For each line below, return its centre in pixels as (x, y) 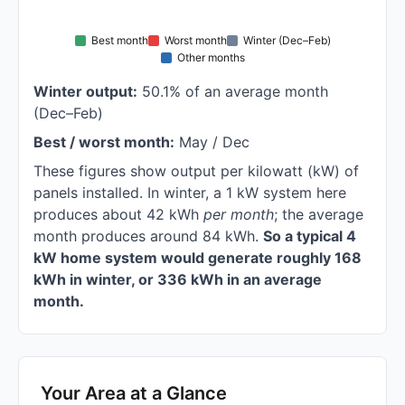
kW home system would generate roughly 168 (198, 258)
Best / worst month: (104, 142)
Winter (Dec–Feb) (287, 41)
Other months (211, 58)
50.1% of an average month (233, 92)
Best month (119, 41)
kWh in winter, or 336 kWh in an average (178, 280)
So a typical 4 (310, 236)
